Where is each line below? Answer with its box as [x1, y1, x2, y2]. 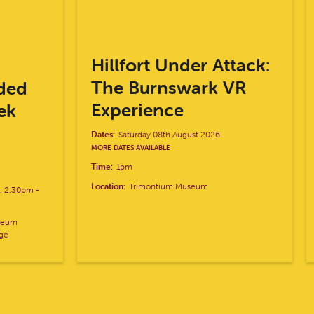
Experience [91, 98, 184, 121]
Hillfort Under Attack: [91, 53, 271, 76]
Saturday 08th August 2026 [118, 128, 221, 139]
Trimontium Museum [129, 180, 209, 191]
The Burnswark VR [91, 76, 247, 99]
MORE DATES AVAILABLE [91, 142, 171, 152]
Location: [91, 180, 126, 191]
